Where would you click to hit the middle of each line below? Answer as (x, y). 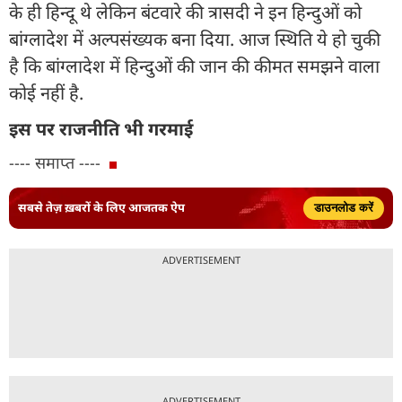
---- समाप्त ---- (55, 162)
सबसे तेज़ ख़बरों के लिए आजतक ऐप (101, 208)
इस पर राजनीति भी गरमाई (101, 128)
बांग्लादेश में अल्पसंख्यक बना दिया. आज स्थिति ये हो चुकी (195, 39)
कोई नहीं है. (48, 92)
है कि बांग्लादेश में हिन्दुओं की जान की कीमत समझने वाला (194, 66)
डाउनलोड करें (344, 207)
